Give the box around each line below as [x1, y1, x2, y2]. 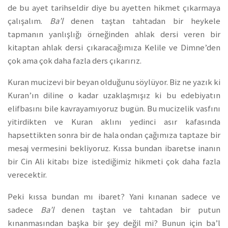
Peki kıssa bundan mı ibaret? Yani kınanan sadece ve [8, 191, 220, 203]
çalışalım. [8, 15, 50, 26]
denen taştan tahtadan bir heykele [63, 15, 220, 26]
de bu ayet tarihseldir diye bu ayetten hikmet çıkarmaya [8, 2, 220, 13]
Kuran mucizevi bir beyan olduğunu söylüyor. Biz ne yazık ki [8, 77, 220, 88]
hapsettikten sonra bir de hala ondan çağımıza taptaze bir [8, 130, 220, 141]
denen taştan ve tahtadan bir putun [54, 205, 220, 216]
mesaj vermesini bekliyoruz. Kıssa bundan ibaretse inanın [8, 143, 220, 154]
